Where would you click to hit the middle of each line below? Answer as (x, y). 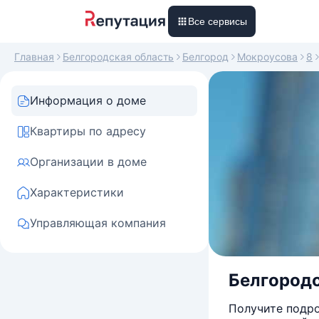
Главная (34, 57)
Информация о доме (88, 100)
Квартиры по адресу (88, 131)
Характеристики (77, 192)
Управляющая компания (98, 223)
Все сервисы (218, 21)
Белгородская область (118, 57)
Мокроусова (267, 57)
